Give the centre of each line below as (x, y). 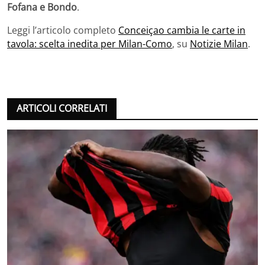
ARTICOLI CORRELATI (62, 109)
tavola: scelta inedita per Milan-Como (90, 44)
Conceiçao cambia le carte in (182, 30)
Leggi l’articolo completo (63, 30)
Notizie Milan (219, 44)
